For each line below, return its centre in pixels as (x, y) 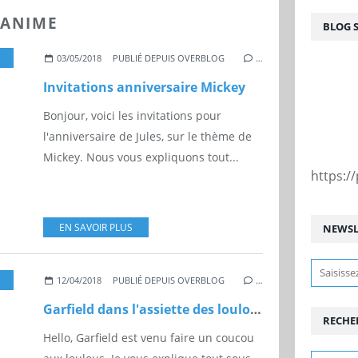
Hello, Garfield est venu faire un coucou (149, 338)
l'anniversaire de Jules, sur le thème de (147, 137)
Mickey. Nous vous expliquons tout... (141, 157)
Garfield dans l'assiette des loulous (256, 310)
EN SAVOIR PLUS (96, 228)
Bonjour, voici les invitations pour (132, 116)
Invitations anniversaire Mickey (144, 88)
